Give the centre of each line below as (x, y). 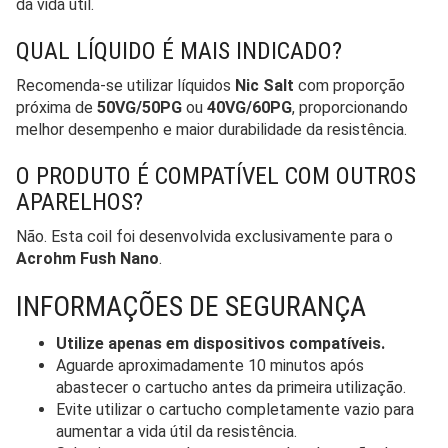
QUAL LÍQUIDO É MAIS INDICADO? (179, 50)
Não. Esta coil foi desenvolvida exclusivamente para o (204, 236)
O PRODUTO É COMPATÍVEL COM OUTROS (216, 175)
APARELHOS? (79, 201)
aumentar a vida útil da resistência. (176, 431)
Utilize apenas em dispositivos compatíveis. (220, 343)
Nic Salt (264, 85)
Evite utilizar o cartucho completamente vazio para (235, 409)
